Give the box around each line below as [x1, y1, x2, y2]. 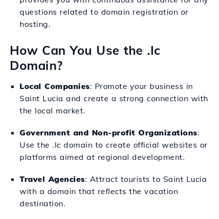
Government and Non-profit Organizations [20, 128, 197, 137]
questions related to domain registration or [20, 7, 189, 17]
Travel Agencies [20, 174, 85, 184]
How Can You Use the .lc [10, 43, 161, 58]
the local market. [20, 106, 86, 115]
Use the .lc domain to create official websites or [20, 140, 208, 150]
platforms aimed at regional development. [20, 152, 185, 162]
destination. [20, 198, 66, 208]
